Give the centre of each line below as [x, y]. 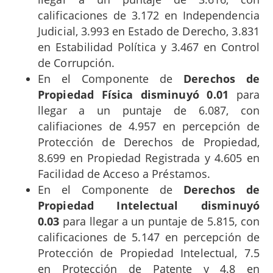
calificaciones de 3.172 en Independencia [149, 15]
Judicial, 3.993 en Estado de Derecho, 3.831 [149, 31]
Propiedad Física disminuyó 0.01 [133, 94]
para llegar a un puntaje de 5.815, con [159, 221]
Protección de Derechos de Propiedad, [149, 142]
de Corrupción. [76, 62]
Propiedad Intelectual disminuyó [149, 205]
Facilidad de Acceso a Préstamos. [124, 173]
